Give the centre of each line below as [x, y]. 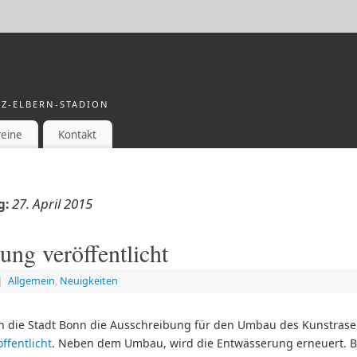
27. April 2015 [52, 204]
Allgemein [31, 281]
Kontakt [78, 134]
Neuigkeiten [89, 281]
